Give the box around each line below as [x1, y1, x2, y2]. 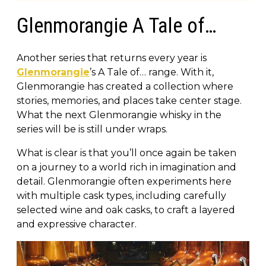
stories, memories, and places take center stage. [17, 94, 242, 106]
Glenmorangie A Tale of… [17, 13, 217, 38]
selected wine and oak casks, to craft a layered [17, 204, 235, 216]
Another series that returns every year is [17, 52, 207, 64]
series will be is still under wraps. [17, 123, 167, 135]
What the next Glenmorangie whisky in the [17, 109, 221, 121]
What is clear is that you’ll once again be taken [17, 147, 236, 159]
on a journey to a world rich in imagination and [17, 161, 236, 173]
